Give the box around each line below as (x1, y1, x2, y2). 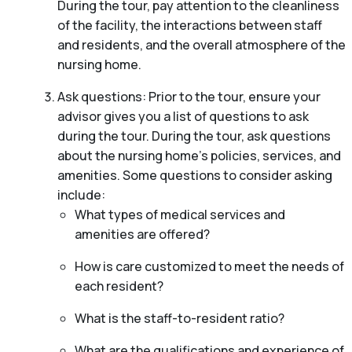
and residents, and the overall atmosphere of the (57, 36, 346, 54)
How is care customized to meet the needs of (75, 258, 344, 276)
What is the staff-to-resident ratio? (75, 310, 284, 328)
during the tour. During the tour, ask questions (57, 127, 331, 145)
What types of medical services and (75, 206, 285, 224)
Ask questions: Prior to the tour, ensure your (57, 88, 321, 106)
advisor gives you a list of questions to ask (57, 108, 309, 126)
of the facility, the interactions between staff (57, 16, 322, 35)
